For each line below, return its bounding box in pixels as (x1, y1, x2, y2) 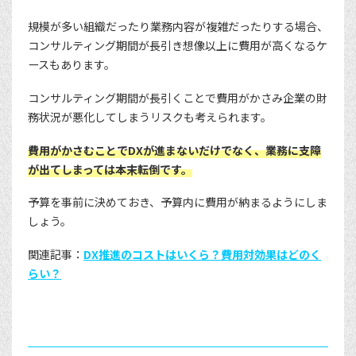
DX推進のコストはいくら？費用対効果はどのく (83, 246, 321, 262)
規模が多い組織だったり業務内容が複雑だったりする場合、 (28, 18, 328, 35)
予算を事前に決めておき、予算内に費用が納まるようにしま (28, 194, 327, 211)
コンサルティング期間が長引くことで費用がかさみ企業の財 (28, 89, 327, 106)
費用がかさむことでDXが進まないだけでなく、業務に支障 (28, 141, 321, 158)
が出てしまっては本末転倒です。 (28, 161, 192, 177)
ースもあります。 (28, 56, 115, 73)
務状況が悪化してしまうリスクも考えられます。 (28, 108, 272, 125)
